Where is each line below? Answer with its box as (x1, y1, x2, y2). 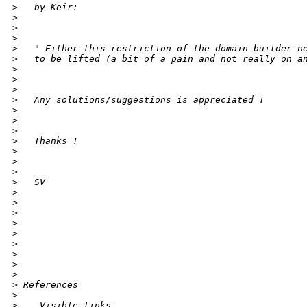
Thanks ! (18, 136, 78, 147)
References (18, 280, 78, 291)
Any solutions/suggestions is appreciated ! (18, 95, 265, 106)
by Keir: (18, 2, 78, 13)
